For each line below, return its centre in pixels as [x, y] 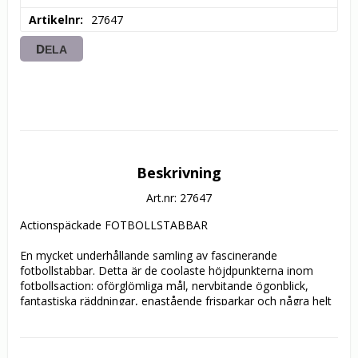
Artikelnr [54, 20]
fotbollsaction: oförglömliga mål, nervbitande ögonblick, [164, 286]
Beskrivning [179, 173]
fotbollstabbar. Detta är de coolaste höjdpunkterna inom [167, 271]
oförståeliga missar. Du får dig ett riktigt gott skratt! [153, 316]
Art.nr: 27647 [179, 198]
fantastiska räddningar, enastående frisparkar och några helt [176, 301]
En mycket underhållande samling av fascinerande [149, 256]
